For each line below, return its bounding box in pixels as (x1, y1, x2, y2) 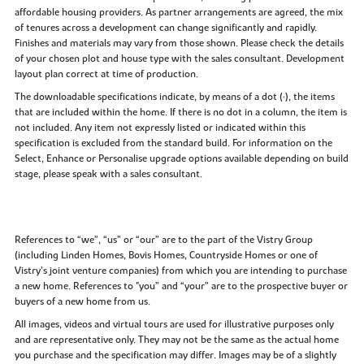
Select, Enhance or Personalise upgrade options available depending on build (14, 152, 349, 166)
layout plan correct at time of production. (14, 67, 198, 81)
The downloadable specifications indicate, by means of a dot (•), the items (14, 90, 335, 104)
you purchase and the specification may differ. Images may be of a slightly (14, 349, 336, 362)
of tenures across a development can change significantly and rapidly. (14, 21, 317, 35)
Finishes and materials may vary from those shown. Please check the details (14, 37, 344, 50)
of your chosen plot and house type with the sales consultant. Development (14, 52, 344, 66)
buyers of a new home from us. (14, 295, 150, 309)
